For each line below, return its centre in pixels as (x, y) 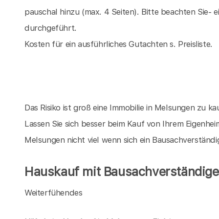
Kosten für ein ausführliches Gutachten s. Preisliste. (119, 44)
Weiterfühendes (54, 193)
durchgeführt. (51, 28)
